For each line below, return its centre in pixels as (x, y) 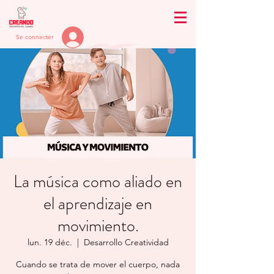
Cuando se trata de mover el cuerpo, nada (98, 264)
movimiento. (98, 226)
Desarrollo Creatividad (126, 242)
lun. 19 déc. (50, 242)
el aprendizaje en (98, 204)
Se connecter (35, 37)
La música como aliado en (98, 182)
